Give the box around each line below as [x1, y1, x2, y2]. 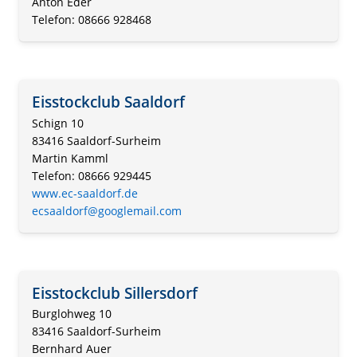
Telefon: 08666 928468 [32, 11, 151, 27]
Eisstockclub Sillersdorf [32, 281, 198, 304]
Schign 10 [32, 115, 84, 131]
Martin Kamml [32, 150, 108, 166]
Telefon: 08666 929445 [32, 167, 151, 183]
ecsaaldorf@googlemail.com [32, 202, 182, 218]
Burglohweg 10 [32, 306, 112, 322]
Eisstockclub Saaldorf [32, 90, 185, 112]
